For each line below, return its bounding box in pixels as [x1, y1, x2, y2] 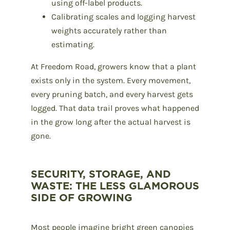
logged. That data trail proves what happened [31, 103, 199, 113]
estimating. [51, 39, 94, 49]
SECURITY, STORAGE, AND [31, 166, 171, 181]
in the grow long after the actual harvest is [31, 117, 190, 127]
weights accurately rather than [51, 25, 167, 35]
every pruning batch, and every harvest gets [31, 89, 193, 99]
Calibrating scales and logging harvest [51, 11, 196, 22]
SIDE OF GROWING [31, 190, 132, 205]
